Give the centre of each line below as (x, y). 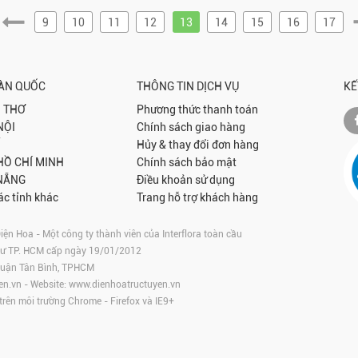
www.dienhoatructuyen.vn (125, 284)
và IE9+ (157, 301)
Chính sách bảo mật (187, 162)
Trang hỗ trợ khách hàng (198, 197)
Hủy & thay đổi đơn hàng (198, 144)
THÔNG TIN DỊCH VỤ (188, 86)
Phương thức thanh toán (198, 109)
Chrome (85, 301)
